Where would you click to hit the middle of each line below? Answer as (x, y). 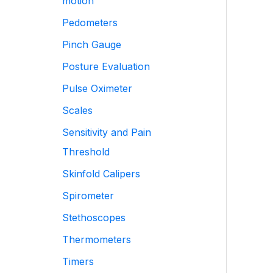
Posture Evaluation (106, 66)
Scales (77, 110)
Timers (78, 261)
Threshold (86, 152)
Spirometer (88, 196)
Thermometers (97, 239)
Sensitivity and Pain (107, 132)
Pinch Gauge (92, 44)
